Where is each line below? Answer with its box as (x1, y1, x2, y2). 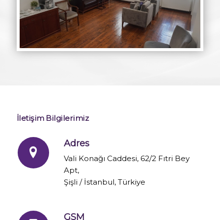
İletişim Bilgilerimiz (16, 113, 89, 123)
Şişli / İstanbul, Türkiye (63, 177, 145, 187)
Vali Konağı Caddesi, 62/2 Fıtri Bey (63, 153, 190, 163)
